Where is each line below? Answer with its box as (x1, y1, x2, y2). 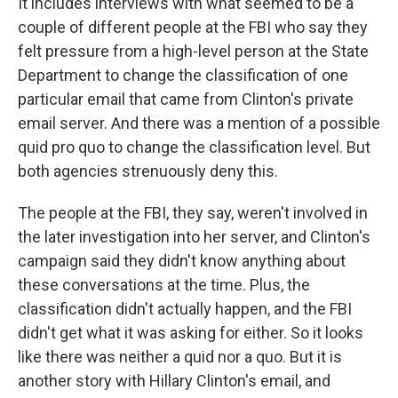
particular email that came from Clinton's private (18, 90, 354, 108)
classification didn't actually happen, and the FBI (18, 299, 352, 318)
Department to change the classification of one (18, 66, 348, 84)
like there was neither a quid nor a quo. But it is (18, 347, 342, 366)
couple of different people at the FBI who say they (18, 18, 368, 36)
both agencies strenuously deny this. (18, 162, 278, 180)
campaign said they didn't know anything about (18, 251, 346, 270)
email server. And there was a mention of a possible (18, 114, 380, 132)
